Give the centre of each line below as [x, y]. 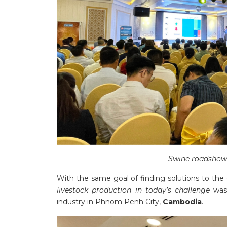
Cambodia [182, 202]
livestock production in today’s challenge [134, 190]
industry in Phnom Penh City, [110, 202]
